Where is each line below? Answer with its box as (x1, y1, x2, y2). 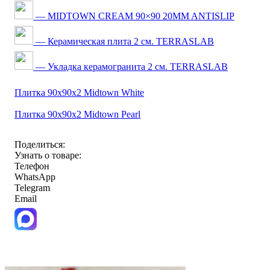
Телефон (14, 160, 49, 171)
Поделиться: (14, 139, 65, 149)
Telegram (14, 182, 50, 193)
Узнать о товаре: (14, 149, 81, 160)
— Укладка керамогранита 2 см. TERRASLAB (33, 61, 228, 72)
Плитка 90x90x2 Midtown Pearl (14, 108, 140, 119)
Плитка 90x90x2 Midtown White (14, 87, 144, 98)
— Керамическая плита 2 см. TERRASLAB (33, 36, 214, 46)
